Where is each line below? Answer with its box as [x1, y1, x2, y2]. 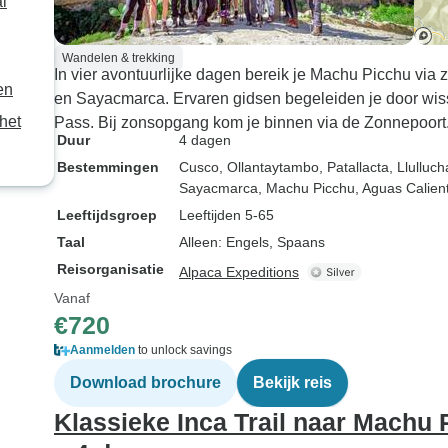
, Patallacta [319, 159, 389, 175]
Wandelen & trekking [62, 51, 175, 65]
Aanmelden [70, 343, 135, 357]
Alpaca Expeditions [179, 264, 299, 280]
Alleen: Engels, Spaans [179, 234, 325, 250]
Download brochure [70, 374, 221, 391]
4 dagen [179, 132, 231, 148]
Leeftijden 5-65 [179, 207, 274, 223]
